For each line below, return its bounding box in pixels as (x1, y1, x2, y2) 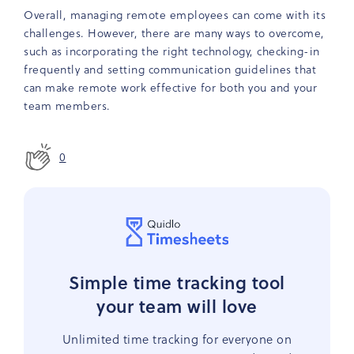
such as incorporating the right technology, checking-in (24, 43, 320, 60)
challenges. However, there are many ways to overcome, (24, 24, 325, 42)
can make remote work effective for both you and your (24, 79, 317, 96)
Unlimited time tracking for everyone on (62, 330, 292, 348)
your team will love (96, 293, 258, 319)
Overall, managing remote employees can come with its (24, 6, 326, 24)
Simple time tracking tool (69, 269, 285, 296)
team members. (24, 97, 111, 115)
